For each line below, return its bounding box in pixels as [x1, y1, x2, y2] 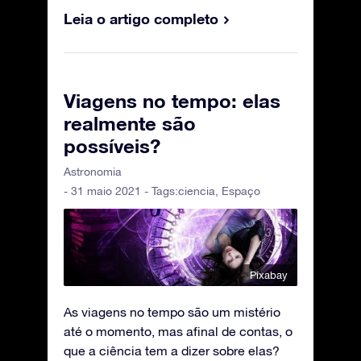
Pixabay [250, 268, 288, 281]
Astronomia [64, 164, 122, 178]
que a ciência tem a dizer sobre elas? [64, 342, 280, 358]
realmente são [64, 111, 196, 135]
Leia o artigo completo [64, 9, 218, 27]
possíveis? [64, 134, 160, 157]
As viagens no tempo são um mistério [64, 304, 280, 319]
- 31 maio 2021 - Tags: [64, 184, 178, 197]
